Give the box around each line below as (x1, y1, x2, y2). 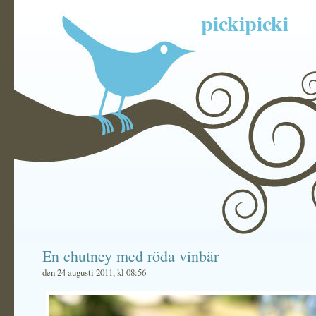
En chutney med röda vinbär (42, 245, 219, 266)
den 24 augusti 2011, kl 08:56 (42, 266, 146, 279)
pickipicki (201, 7, 288, 38)
